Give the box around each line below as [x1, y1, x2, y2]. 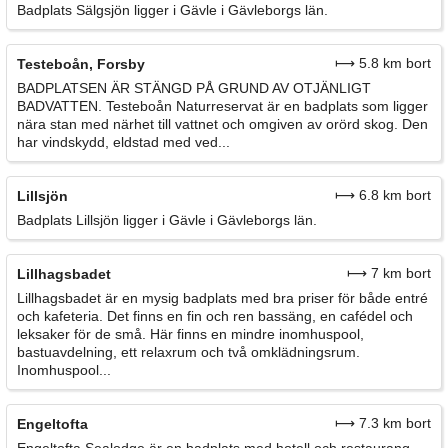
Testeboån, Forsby [17, 55, 145, 72]
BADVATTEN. [17, 97, 102, 114]
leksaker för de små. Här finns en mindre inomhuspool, [17, 325, 364, 342]
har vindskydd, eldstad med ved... [17, 133, 230, 150]
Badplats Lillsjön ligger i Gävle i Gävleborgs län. [17, 211, 317, 228]
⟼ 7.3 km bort [335, 414, 431, 431]
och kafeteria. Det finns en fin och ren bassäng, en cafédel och [17, 307, 413, 324]
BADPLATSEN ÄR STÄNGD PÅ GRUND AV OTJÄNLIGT [17, 79, 371, 96]
